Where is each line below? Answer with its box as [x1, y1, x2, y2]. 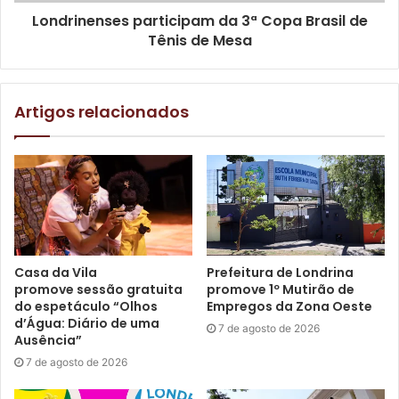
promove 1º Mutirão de [207, 280, 354, 298]
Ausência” [14, 330, 87, 349]
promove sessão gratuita [14, 280, 183, 298]
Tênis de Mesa [147, 29, 252, 51]
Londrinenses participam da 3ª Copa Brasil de [31, 10, 368, 31]
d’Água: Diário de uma [14, 313, 159, 332]
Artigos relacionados [14, 100, 189, 123]
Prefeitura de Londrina [207, 263, 354, 281]
